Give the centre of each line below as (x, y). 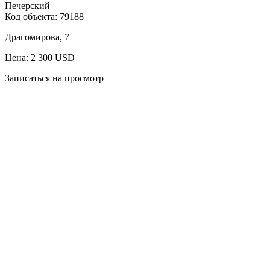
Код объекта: (32, 16)
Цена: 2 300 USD (40, 57)
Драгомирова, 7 (37, 37)
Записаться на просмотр (54, 78)
